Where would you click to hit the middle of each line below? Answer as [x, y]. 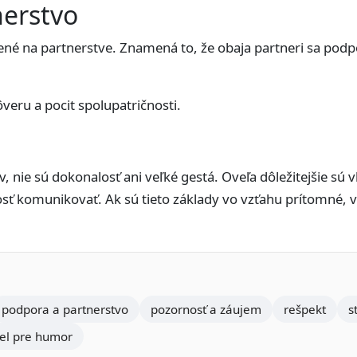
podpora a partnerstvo [65, 309]
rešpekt [305, 309]
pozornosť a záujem [206, 309]
